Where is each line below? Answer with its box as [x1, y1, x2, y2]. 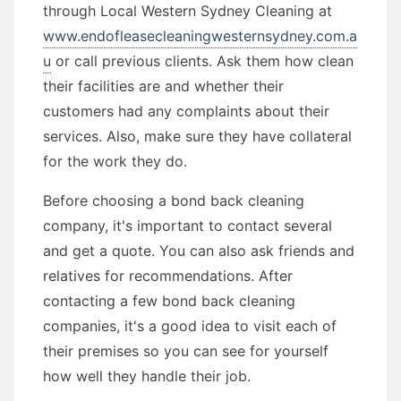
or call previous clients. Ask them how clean [51, 52, 354, 70]
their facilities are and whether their [43, 77, 284, 95]
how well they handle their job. [43, 367, 251, 385]
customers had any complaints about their [43, 102, 329, 120]
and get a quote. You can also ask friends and [43, 242, 354, 260]
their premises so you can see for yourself [43, 342, 328, 360]
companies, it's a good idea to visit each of [43, 317, 337, 335]
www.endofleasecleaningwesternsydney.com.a [43, 27, 357, 45]
